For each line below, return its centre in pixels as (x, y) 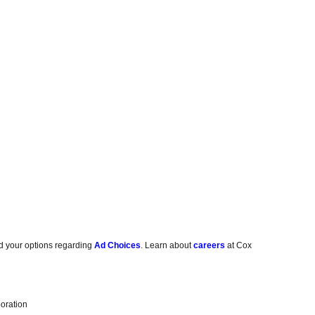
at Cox (239, 246)
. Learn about (167, 246)
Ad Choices (118, 246)
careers (210, 246)
